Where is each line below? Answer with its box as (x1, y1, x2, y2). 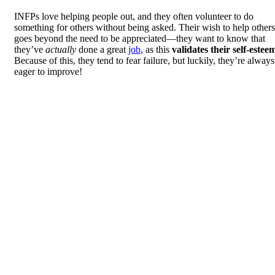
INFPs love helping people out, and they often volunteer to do (14, 10, 254, 21)
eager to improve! (14, 66, 82, 77)
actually (45, 44, 79, 55)
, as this (141, 44, 172, 55)
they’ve (14, 44, 45, 55)
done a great (79, 44, 128, 55)
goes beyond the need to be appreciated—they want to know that (14, 33, 265, 44)
